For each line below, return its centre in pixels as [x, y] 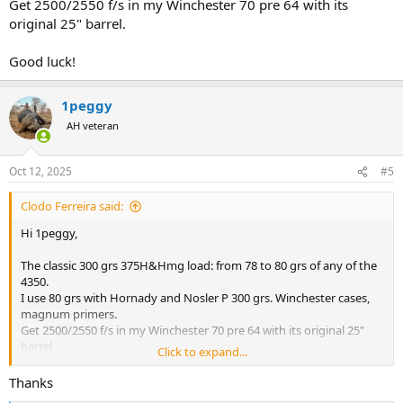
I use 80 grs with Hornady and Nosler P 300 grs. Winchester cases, [195, 298]
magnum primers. [69, 314]
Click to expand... [202, 352]
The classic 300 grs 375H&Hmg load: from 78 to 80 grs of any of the [199, 265]
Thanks [31, 382]
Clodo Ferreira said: [72, 206]
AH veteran [93, 125]
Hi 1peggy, [49, 233]
